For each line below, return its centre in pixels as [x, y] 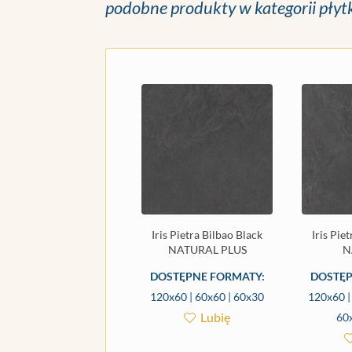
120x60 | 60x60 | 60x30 [207, 297]
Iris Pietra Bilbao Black [207, 235]
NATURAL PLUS [207, 250]
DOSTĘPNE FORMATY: [207, 277]
